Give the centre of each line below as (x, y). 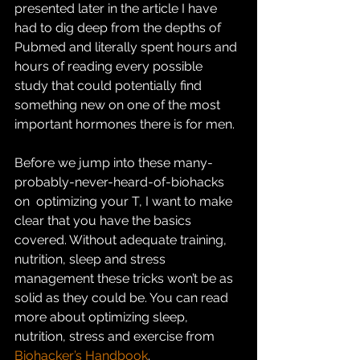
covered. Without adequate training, (122, 240)
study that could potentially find (110, 86)
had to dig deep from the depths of (121, 28)
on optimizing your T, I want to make (125, 201)
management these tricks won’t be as (125, 278)
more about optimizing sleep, (103, 317)
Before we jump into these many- (114, 163)
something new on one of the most (121, 105)
